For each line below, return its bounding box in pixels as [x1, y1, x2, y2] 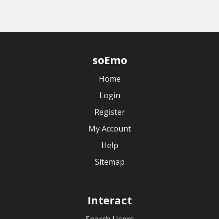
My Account [88, 123, 131, 134]
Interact [87, 193, 132, 207]
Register [94, 107, 125, 117]
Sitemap [94, 156, 125, 167]
